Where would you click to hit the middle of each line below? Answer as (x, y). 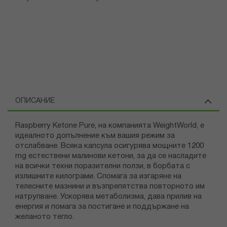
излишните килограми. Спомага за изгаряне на (98, 177)
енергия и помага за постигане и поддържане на (102, 207)
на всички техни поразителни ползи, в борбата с (103, 166)
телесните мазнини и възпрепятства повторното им (110, 187)
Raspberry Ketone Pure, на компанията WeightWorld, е (110, 126)
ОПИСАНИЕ (35, 101)
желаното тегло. (45, 217)
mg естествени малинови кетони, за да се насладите (111, 156)
